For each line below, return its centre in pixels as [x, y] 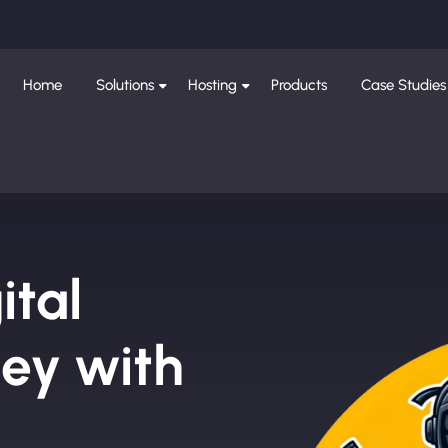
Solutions [125, 85]
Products [299, 85]
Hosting [213, 85]
